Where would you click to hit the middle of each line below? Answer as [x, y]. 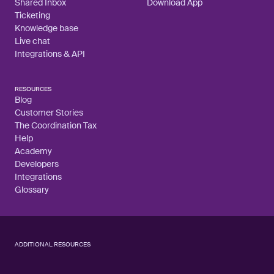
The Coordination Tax [56, 125]
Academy [33, 151]
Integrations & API [50, 54]
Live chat [32, 41]
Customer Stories [49, 112]
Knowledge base [46, 28]
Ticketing [32, 15]
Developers [37, 164]
